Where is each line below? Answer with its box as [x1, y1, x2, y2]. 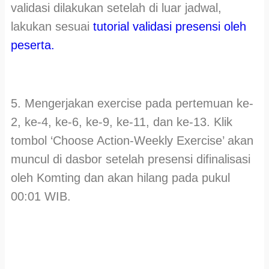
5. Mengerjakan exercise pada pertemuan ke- [11, 96, 253, 110]
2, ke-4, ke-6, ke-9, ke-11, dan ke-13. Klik [11, 115, 232, 128]
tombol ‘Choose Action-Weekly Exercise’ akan [11, 133, 253, 147]
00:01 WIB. [11, 189, 71, 203]
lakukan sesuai [11, 19, 93, 33]
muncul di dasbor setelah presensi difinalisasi [11, 152, 250, 166]
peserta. [11, 38, 55, 52]
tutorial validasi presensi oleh [93, 19, 246, 33]
